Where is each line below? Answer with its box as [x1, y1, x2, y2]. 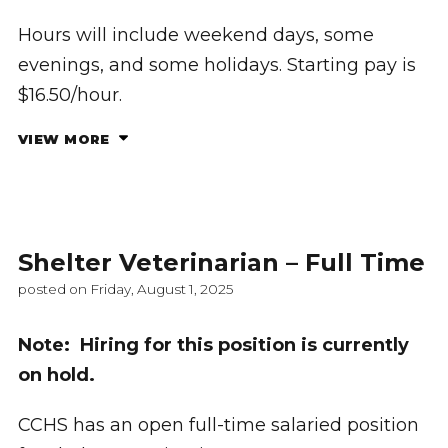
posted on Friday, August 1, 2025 [17, 281, 233, 298]
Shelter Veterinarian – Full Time [17, 248, 425, 278]
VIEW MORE [17, 131, 114, 148]
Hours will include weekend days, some [17, 23, 374, 46]
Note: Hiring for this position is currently [17, 334, 409, 357]
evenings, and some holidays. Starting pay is [17, 53, 416, 76]
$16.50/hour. [17, 83, 122, 106]
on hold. [17, 364, 95, 387]
